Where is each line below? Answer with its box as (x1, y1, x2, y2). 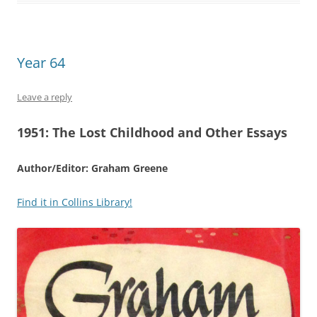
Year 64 (17, 52, 65, 72)
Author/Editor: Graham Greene (17, 161, 168, 175)
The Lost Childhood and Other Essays (52, 123, 287, 141)
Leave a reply (17, 90, 72, 103)
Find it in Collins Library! (17, 195, 132, 209)
